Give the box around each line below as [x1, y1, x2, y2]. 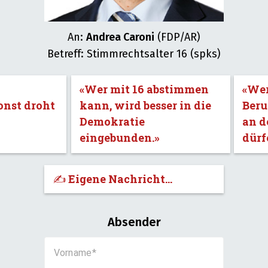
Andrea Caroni [86, 31, 154, 44]
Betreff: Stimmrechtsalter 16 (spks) [47, 47, 221, 60]
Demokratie [79, 114, 145, 129]
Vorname [54, 247, 92, 258]
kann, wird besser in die [79, 98, 211, 112]
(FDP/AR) [154, 31, 200, 44]
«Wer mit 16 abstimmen [79, 82, 209, 96]
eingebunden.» [79, 130, 160, 145]
